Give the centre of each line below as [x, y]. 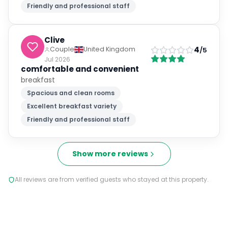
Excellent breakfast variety [72, 106]
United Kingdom [109, 49]
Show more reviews [110, 154]
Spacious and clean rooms [71, 93]
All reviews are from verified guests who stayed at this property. [112, 179]
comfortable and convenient [80, 69]
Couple [62, 49]
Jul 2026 [57, 59]
